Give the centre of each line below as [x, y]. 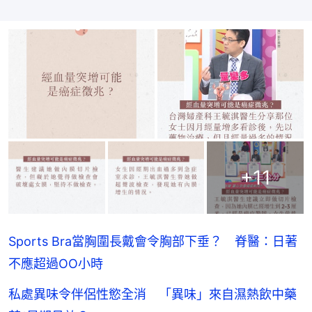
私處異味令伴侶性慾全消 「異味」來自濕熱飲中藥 [153, 295]
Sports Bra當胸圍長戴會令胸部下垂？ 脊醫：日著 [153, 242]
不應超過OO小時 [56, 264]
